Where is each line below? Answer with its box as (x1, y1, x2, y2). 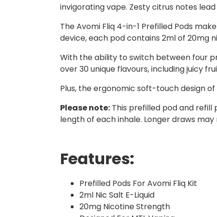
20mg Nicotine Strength (79, 201, 170, 213)
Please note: (60, 102, 110, 114)
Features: (60, 148, 134, 170)
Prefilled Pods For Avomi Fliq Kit (79, 178, 197, 189)
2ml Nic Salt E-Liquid (79, 189, 155, 201)
